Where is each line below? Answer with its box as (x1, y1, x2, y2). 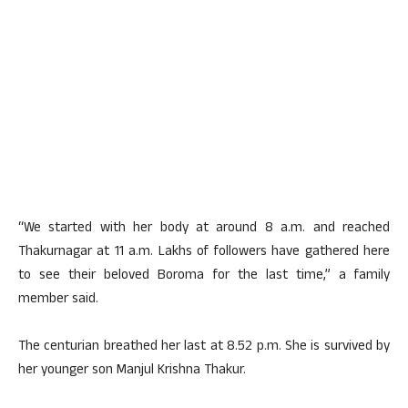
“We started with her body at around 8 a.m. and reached (18, 218, 390, 240)
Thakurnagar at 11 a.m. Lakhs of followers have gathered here (18, 241, 390, 264)
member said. (18, 289, 98, 311)
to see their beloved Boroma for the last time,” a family (18, 265, 390, 288)
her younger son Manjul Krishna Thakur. (18, 360, 246, 382)
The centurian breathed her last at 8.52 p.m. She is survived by (18, 336, 390, 359)
